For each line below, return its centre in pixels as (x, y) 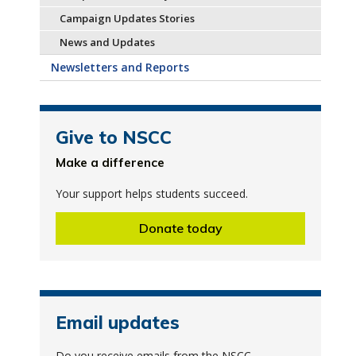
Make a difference (110, 163)
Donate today (180, 228)
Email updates (117, 322)
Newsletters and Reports (120, 67)
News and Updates (107, 42)
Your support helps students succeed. (151, 193)
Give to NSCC (113, 137)
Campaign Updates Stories (127, 18)
